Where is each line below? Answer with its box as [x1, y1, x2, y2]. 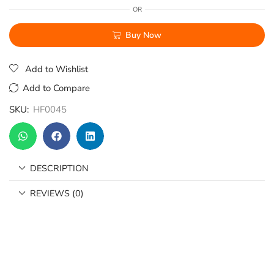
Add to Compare [23, 82, 90, 95]
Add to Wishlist [25, 63, 88, 76]
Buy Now [125, 29, 161, 41]
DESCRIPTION [30, 161, 89, 174]
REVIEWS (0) [30, 187, 84, 199]
